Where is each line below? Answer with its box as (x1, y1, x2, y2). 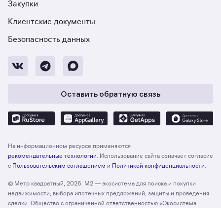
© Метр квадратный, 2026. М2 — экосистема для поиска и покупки (8, 179, 196, 187)
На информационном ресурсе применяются (8, 142, 131, 149)
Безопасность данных (8, 35, 90, 44)
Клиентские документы (8, 17, 95, 27)
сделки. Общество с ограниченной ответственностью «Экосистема (8, 199, 196, 207)
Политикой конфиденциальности (112, 161, 205, 169)
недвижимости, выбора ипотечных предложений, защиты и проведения (8, 189, 209, 197)
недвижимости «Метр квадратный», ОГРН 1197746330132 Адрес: (8, 209, 191, 217)
